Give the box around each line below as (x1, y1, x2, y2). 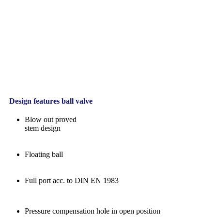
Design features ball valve (5, 96, 93, 105)
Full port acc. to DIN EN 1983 (25, 176, 119, 185)
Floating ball (25, 150, 63, 158)
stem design (25, 124, 61, 132)
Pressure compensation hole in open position (25, 206, 160, 215)
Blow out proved (25, 115, 77, 124)
